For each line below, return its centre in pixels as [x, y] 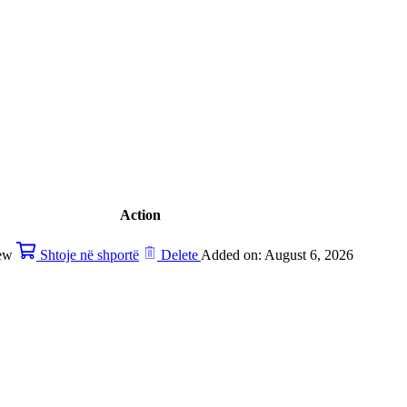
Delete [179, 255]
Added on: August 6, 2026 [277, 255]
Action [140, 215]
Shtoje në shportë [89, 255]
